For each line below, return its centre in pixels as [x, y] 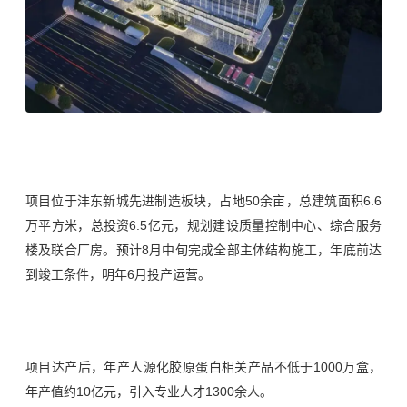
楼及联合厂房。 [71, 250]
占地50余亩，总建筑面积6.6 [301, 201]
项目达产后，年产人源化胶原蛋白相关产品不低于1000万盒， [203, 367]
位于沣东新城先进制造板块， [135, 201]
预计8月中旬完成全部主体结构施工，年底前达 [249, 250]
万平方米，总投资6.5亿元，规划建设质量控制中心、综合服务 [203, 226]
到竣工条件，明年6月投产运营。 [118, 275]
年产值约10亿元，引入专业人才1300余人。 [149, 392]
